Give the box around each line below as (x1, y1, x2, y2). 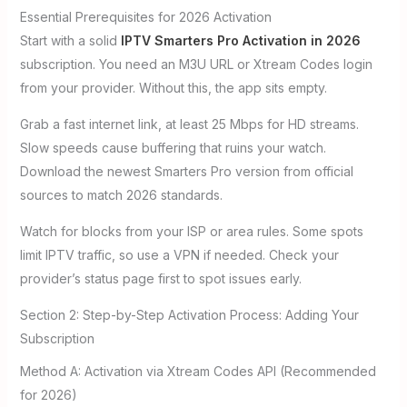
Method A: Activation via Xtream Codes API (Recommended (19, 363, 376, 380)
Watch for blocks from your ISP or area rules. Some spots (19, 223, 363, 240)
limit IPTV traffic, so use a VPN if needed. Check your (19, 247, 339, 263)
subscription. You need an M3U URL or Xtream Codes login (19, 56, 372, 73)
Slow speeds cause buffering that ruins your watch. (19, 140, 326, 156)
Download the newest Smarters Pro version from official (19, 164, 353, 180)
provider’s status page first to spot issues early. (19, 271, 302, 287)
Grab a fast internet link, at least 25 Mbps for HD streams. (19, 116, 359, 133)
